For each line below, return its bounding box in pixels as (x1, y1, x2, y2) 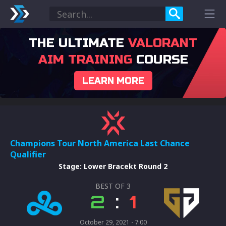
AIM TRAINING (38, 52, 132, 67)
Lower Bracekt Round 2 (84, 161, 167, 171)
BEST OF (95, 181, 127, 191)
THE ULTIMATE (29, 35, 128, 50)
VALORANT (128, 35, 197, 50)
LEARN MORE (82, 75, 144, 87)
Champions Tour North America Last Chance (10, 138, 190, 149)
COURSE (132, 52, 188, 67)
